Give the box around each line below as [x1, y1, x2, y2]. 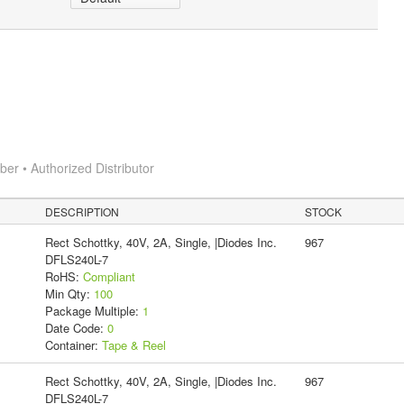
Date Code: [44, 318, 107, 336]
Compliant [82, 267, 135, 285]
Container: [44, 335, 102, 353]
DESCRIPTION [45, 203, 120, 219]
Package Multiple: [44, 301, 142, 319]
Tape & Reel [101, 335, 166, 353]
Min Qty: [44, 284, 94, 302]
